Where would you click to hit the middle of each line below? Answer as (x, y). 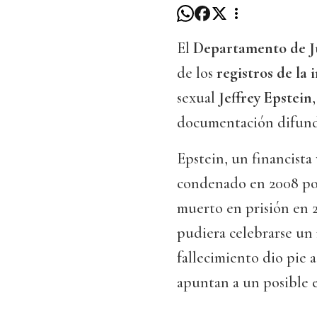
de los (197, 73)
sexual (198, 98)
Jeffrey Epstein (265, 98)
